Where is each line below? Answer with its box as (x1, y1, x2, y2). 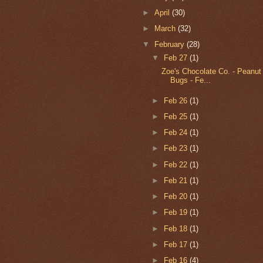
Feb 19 (163, 208, 190, 217)
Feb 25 (163, 112, 190, 121)
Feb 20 (163, 192, 190, 201)
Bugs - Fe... (170, 75, 211, 85)
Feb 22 (163, 160, 190, 169)
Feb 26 (163, 96, 190, 105)
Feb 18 (163, 224, 190, 233)
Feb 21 (163, 176, 190, 185)
